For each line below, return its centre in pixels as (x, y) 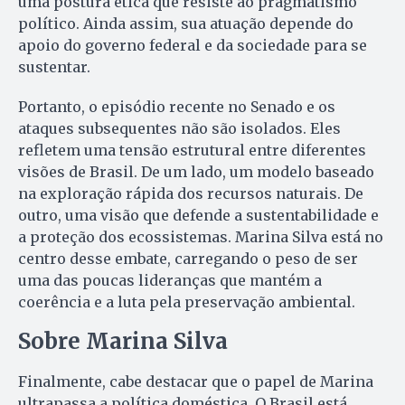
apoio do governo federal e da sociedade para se (193, 46)
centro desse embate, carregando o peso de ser (188, 259)
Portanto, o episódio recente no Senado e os (177, 107)
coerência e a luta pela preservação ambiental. (187, 302)
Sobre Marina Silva (123, 342)
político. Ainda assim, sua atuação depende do (186, 24)
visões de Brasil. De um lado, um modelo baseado (196, 172)
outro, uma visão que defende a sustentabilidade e (198, 216)
